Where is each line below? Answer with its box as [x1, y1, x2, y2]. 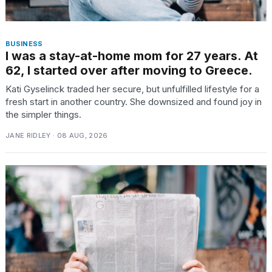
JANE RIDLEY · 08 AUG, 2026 [5, 131, 108, 140]
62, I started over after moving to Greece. [5, 63, 253, 78]
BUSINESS [5, 39, 43, 48]
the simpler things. [5, 108, 81, 120]
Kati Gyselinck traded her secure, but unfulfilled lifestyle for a [5, 83, 259, 95]
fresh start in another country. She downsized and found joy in [5, 95, 262, 107]
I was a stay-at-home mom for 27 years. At [5, 48, 258, 63]
